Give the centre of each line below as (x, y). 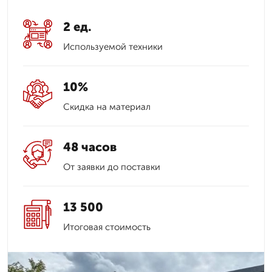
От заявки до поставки (112, 167)
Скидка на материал (107, 107)
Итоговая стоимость (107, 227)
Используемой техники (113, 47)
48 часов (90, 147)
